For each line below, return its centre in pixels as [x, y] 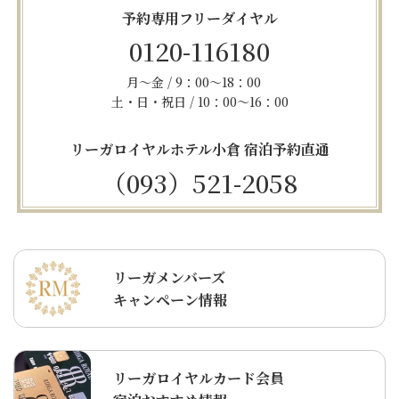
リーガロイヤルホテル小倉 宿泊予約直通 [199, 150]
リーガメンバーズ [169, 277]
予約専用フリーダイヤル [199, 18]
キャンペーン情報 [170, 299]
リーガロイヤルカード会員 [199, 378]
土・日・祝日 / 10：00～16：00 [199, 102]
